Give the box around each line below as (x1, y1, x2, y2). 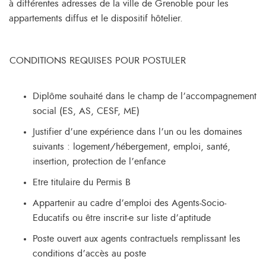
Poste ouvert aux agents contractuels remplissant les (33, 234, 240, 243)
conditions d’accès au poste (33, 249, 146, 258)
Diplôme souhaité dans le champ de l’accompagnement (33, 91, 256, 101)
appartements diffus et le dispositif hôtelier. (9, 14, 183, 23)
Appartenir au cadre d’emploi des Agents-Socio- (33, 198, 226, 208)
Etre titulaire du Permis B (33, 178, 131, 187)
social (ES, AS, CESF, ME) (33, 106, 140, 116)
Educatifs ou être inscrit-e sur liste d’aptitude (33, 213, 211, 223)
